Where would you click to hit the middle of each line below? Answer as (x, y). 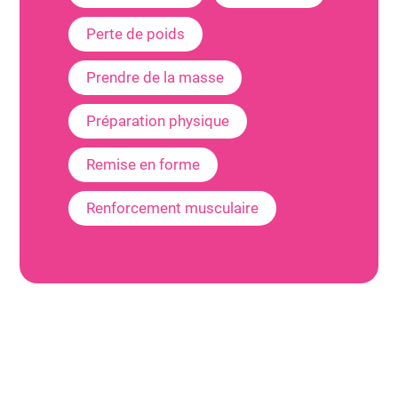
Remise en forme (143, 164)
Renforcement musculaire (173, 208)
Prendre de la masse (155, 77)
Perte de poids (136, 34)
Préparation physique (158, 121)
